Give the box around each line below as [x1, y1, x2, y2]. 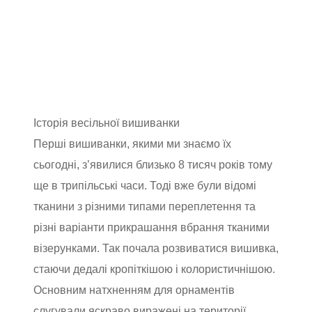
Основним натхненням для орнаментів [33, 283, 235, 296]
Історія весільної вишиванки [33, 116, 180, 129]
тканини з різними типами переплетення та [33, 200, 256, 212]
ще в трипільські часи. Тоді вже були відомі [33, 179, 256, 192]
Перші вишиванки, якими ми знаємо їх [33, 137, 231, 150]
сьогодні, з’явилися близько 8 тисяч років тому [33, 158, 272, 171]
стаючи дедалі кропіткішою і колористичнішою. [33, 263, 275, 275]
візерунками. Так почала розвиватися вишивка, [33, 242, 279, 254]
